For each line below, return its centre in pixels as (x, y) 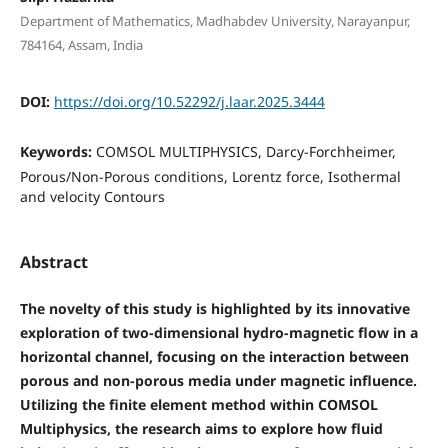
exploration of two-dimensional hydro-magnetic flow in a (218, 332)
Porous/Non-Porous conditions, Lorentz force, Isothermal (210, 176)
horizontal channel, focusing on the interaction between (214, 356)
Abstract (53, 261)
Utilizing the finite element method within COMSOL (198, 404)
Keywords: (57, 151)
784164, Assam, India (81, 44)
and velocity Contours (92, 196)
